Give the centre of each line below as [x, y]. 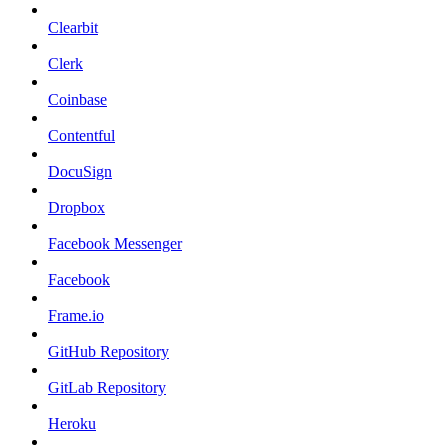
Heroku [72, 424]
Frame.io [76, 316]
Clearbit [73, 28]
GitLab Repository [107, 388]
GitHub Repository [108, 352]
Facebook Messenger [115, 244]
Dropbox [76, 208]
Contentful [81, 136]
